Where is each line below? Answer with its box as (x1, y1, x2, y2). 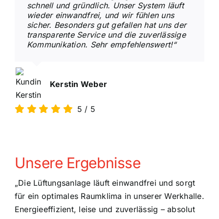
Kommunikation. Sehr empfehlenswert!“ (26, 40, 176, 49)
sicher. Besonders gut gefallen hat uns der (26, 20, 187, 30)
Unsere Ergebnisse (14, 154, 141, 172)
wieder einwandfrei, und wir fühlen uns (26, 10, 175, 20)
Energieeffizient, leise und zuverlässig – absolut (14, 204, 195, 214)
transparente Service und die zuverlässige (26, 30, 186, 40)
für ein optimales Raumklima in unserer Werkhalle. (14, 191, 204, 201)
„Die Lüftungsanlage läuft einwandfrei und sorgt (14, 178, 196, 188)
